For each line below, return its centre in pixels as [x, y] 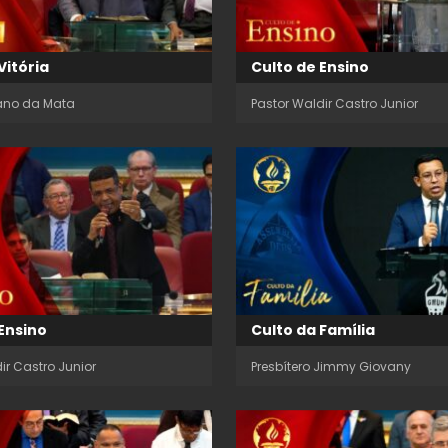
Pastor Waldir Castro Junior [334, 104]
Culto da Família [313, 329]
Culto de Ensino [310, 67]
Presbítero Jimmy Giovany [331, 366]
